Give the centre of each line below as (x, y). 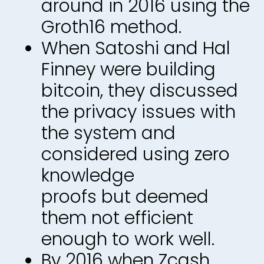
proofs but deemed (125, 197)
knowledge (88, 176)
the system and (108, 133)
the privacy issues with (138, 112)
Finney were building (128, 70)
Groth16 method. (111, 27)
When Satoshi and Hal (136, 48)
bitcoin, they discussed (140, 91)
